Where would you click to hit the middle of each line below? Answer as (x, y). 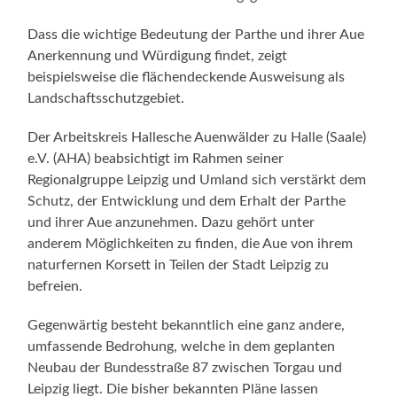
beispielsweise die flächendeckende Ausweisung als (187, 77)
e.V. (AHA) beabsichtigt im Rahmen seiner (156, 158)
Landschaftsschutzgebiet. (106, 98)
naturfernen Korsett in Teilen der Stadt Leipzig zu (179, 265)
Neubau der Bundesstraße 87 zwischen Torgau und (185, 367)
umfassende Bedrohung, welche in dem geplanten (182, 346)
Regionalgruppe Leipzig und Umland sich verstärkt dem (197, 179)
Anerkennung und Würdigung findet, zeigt (158, 55)
